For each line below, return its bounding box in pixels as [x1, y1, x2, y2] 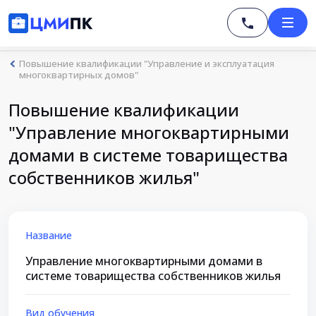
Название [25, 229, 72, 242]
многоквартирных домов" [19, 68, 138, 81]
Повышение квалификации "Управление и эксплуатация [19, 57, 274, 70]
